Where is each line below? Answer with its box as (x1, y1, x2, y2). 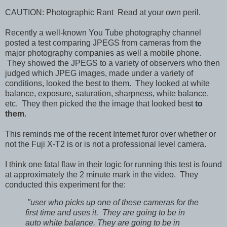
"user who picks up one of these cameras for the (25, 198, 199, 207)
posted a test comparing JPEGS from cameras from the (5, 38, 201, 47)
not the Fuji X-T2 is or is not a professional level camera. (5, 139, 206, 148)
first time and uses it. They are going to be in (25, 208, 185, 217)
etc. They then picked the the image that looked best (5, 99, 195, 108)
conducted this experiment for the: (5, 180, 126, 189)
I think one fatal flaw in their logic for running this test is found (5, 160, 222, 169)
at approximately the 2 (5, 170, 86, 179)
